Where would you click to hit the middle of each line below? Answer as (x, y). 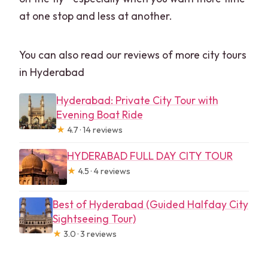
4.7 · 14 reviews (94, 130)
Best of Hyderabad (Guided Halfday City (150, 204)
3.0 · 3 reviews (89, 234)
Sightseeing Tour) (94, 218)
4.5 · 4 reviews (103, 171)
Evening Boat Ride (99, 114)
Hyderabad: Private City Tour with (137, 100)
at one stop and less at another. (96, 16)
